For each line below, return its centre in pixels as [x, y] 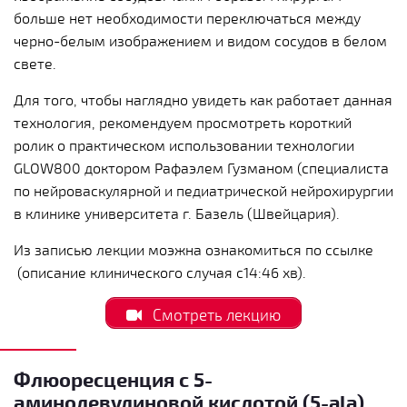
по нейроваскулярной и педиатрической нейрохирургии [203, 191]
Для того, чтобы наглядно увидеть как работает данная [203, 100]
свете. [35, 64]
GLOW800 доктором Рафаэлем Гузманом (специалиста [201, 168]
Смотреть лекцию [215, 314]
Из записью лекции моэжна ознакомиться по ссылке [194, 250]
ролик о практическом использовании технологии [184, 145]
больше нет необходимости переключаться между [187, 18]
